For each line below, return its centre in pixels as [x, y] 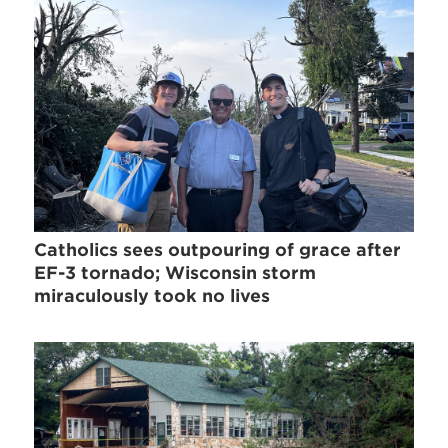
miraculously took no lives [152, 296]
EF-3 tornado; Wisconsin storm [175, 273]
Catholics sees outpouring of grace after [218, 250]
